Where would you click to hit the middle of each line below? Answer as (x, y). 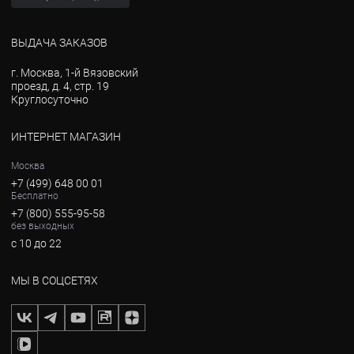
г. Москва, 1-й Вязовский (75, 73)
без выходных (43, 226)
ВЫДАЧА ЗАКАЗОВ (59, 43)
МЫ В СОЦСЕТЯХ (55, 281)
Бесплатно (35, 196)
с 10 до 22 (36, 243)
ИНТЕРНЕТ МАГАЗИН (66, 137)
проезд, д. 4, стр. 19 (60, 86)
